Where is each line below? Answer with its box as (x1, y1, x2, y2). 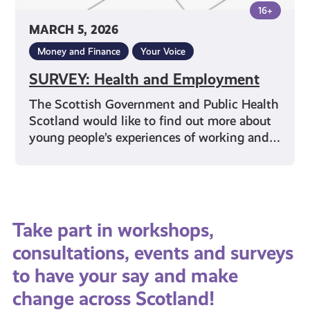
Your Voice (140, 45, 186, 57)
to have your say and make (12, 264, 238, 288)
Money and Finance (37, 45, 121, 57)
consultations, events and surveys (12, 241, 293, 265)
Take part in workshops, (12, 219, 214, 242)
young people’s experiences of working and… (29, 129, 281, 145)
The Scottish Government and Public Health (29, 96, 280, 111)
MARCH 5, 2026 (29, 22, 119, 37)
